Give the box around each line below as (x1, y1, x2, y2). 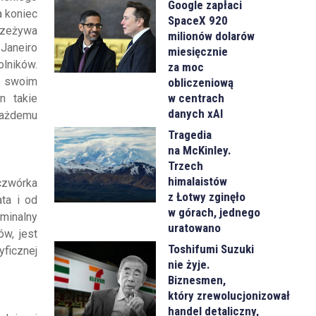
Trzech (168, 158, 204, 173)
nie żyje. (168, 257, 211, 272)
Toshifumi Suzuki (168, 241, 255, 256)
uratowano (168, 220, 221, 235)
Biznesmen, (168, 272, 226, 287)
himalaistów (168, 174, 228, 188)
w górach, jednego (168, 205, 261, 219)
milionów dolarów (168, 28, 255, 43)
